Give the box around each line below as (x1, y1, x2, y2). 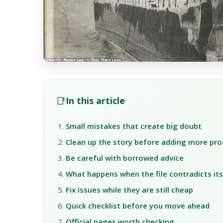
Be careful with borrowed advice (66, 153, 184, 163)
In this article (66, 95, 125, 107)
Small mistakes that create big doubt (66, 121, 202, 131)
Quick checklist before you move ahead (66, 201, 210, 211)
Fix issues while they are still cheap (66, 185, 193, 195)
